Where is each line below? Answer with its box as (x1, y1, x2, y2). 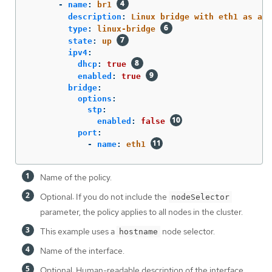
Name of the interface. (40, 245, 124, 256)
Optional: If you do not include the (40, 191, 169, 202)
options (78, 93, 112, 103)
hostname (119, 226, 158, 236)
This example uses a (40, 225, 117, 237)
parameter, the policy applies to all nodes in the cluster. (40, 206, 243, 217)
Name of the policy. (40, 171, 112, 183)
